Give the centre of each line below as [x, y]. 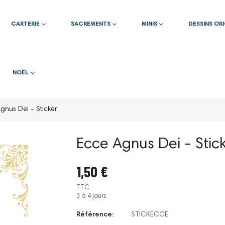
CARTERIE [26, 24]
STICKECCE [150, 215]
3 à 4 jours [91, 196]
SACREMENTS [91, 24]
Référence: [95, 215]
